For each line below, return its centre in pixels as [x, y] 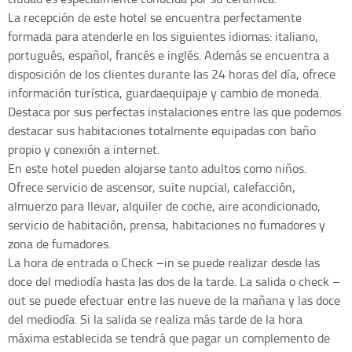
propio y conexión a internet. [84, 150]
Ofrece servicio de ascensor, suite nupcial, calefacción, [152, 187]
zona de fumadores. [59, 244]
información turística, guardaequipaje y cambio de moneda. [165, 93]
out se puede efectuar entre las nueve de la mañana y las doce [174, 301]
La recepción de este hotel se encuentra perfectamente [155, 18]
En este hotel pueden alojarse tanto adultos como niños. [157, 169]
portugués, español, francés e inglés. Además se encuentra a [169, 55]
